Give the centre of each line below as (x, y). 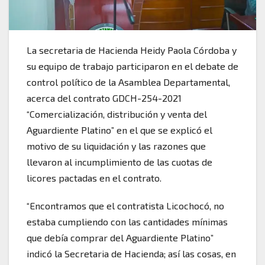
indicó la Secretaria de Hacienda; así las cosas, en (131, 253)
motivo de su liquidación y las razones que (116, 146)
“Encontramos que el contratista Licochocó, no (125, 205)
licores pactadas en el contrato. (94, 177)
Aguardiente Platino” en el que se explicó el (119, 130)
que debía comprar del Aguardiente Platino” (120, 237)
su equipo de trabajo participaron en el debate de (132, 66)
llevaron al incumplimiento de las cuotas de (119, 161)
